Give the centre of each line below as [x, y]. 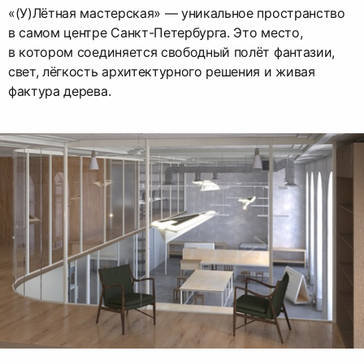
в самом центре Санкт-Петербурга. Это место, [156, 33]
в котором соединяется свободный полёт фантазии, [171, 52]
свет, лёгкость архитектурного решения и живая [162, 72]
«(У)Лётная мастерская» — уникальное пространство [177, 13]
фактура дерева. [60, 91]
